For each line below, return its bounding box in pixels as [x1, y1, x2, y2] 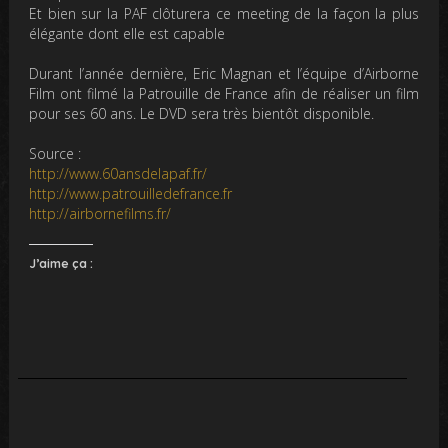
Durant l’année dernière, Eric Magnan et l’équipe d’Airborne [29, 64, 419, 83]
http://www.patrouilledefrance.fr [29, 184, 237, 203]
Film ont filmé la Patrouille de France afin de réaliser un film [29, 84, 419, 103]
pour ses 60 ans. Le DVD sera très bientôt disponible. [29, 104, 375, 123]
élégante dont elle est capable [29, 24, 226, 43]
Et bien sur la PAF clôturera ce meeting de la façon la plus [29, 4, 419, 23]
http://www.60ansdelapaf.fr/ [29, 164, 212, 183]
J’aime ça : [29, 256, 94, 271]
